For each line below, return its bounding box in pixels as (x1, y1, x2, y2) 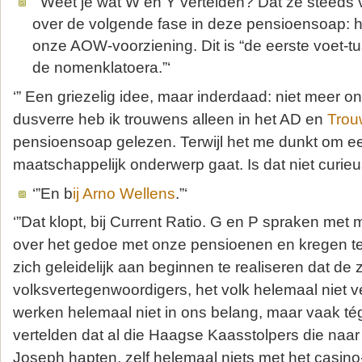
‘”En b (32, 184, 73, 202)
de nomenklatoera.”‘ (32, 59, 170, 77)
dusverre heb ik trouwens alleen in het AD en (13, 110, 327, 128)
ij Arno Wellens (73, 184, 175, 202)
